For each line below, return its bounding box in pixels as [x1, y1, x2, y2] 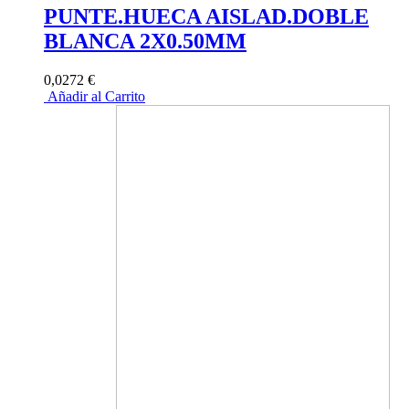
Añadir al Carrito [44, 88, 145, 104]
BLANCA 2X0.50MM [44, 28, 246, 53]
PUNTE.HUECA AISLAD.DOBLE [44, 4, 369, 28]
